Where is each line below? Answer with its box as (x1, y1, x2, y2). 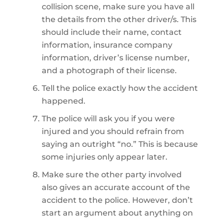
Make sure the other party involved (41, 170, 182, 179)
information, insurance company (41, 40, 172, 50)
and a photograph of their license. (41, 66, 177, 75)
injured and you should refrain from (41, 127, 184, 136)
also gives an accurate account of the (41, 183, 190, 192)
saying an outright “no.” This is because (41, 139, 198, 149)
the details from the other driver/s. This (41, 15, 196, 24)
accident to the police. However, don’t (41, 195, 193, 205)
